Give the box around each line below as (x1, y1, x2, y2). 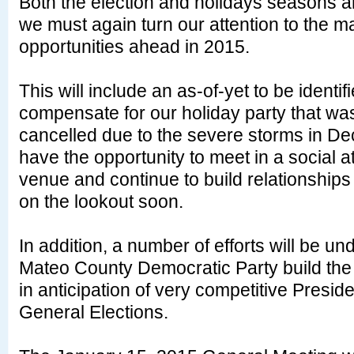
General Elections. (19, 302, 168, 322)
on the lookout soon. (19, 191, 183, 212)
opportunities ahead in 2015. (19, 36, 250, 57)
